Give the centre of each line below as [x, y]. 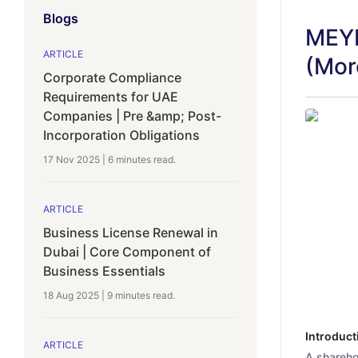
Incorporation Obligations [121, 135]
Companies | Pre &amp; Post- [132, 115]
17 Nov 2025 [72, 159]
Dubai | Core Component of [127, 251]
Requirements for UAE [111, 96]
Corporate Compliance [112, 77]
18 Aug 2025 [71, 295]
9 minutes [129, 295]
